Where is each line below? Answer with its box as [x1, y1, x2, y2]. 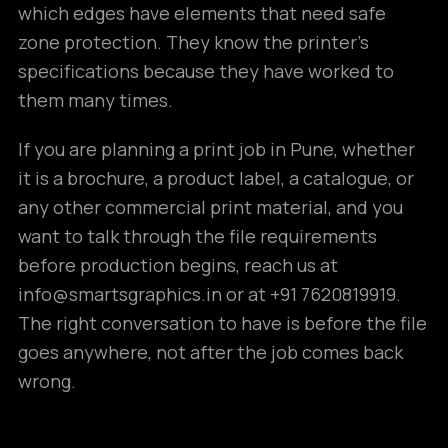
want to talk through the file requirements [18, 224, 377, 248]
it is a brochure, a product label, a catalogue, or [18, 166, 414, 190]
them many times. [18, 88, 173, 112]
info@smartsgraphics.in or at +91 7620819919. [18, 282, 401, 306]
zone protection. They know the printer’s [18, 30, 369, 54]
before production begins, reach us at [18, 253, 338, 277]
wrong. [18, 369, 76, 393]
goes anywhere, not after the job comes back [18, 340, 403, 364]
